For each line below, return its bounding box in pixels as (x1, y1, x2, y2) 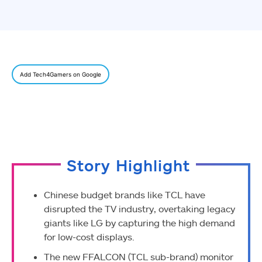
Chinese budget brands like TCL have (44, 189, 205, 201)
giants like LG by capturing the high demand (44, 217, 235, 229)
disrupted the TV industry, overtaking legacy (44, 203, 235, 215)
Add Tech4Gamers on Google (20, 71, 101, 78)
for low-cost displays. (44, 231, 135, 243)
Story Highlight (67, 156, 190, 175)
